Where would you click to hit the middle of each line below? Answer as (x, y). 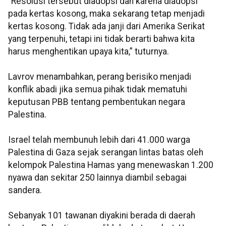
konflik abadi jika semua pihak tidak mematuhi (98, 90)
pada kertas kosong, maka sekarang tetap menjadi (106, 14)
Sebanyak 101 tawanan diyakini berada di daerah (102, 216)
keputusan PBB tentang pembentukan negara (97, 102)
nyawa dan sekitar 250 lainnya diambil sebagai (97, 178)
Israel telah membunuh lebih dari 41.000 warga (99, 140)
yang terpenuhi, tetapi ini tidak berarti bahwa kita (101, 39)
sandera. (25, 190)
